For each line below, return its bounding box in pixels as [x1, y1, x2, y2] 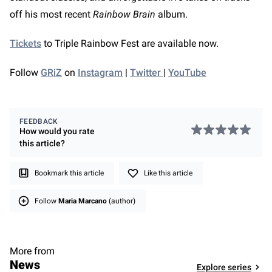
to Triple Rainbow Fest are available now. [41, 37, 221, 49]
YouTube [168, 66, 206, 78]
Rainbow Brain [93, 8, 155, 20]
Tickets [10, 37, 41, 49]
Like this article [144, 168, 192, 177]
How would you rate [19, 126, 95, 136]
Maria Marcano [58, 196, 107, 205]
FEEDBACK [19, 117, 58, 126]
